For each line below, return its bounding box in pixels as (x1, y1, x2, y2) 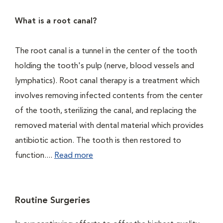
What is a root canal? (15, 17, 97, 25)
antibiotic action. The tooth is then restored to (15, 137, 181, 145)
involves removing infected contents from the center (15, 92, 203, 100)
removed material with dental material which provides (15, 122, 204, 130)
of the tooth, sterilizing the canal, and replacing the (15, 107, 197, 115)
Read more (54, 152, 93, 160)
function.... (15, 152, 54, 160)
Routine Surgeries (15, 196, 90, 205)
